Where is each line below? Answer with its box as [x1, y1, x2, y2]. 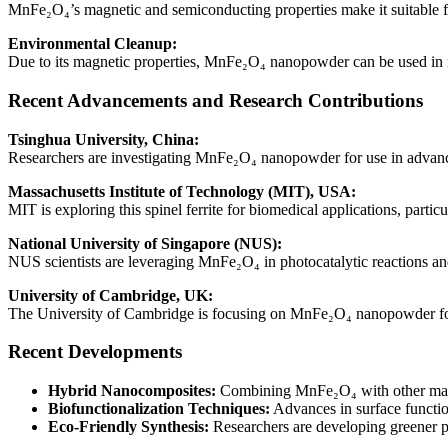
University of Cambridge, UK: [8, 286, 213, 304]
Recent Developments [8, 341, 182, 363]
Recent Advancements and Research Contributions [8, 89, 423, 111]
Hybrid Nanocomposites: [48, 382, 216, 400]
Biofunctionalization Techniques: [48, 400, 270, 418]
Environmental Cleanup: [8, 35, 177, 53]
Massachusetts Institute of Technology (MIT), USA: [8, 182, 356, 200]
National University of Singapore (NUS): [8, 234, 282, 252]
